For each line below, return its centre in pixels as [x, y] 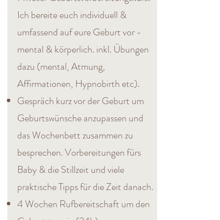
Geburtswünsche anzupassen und [80, 118]
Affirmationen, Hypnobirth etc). [78, 84]
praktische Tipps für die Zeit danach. [85, 187]
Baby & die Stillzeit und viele [71, 170]
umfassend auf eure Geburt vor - [79, 32]
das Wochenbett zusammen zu [75, 135]
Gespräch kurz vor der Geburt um [81, 101]
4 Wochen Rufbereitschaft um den [83, 204]
